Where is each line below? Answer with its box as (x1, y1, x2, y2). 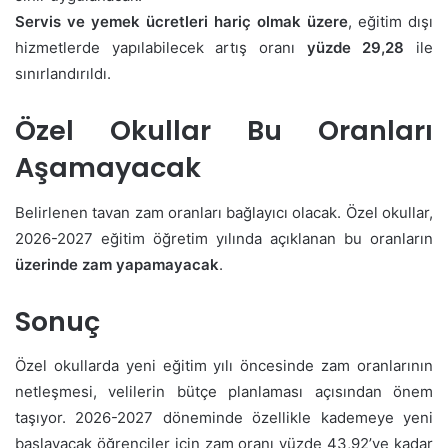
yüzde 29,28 (306, 38, 405, 58)
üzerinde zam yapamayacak (15, 254, 219, 274)
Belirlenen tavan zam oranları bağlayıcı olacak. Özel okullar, (15, 202, 433, 222)
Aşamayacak (15, 149, 201, 187)
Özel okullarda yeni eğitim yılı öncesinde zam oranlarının (15, 356, 433, 376)
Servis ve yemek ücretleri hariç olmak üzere (15, 12, 348, 32)
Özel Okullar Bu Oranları (15, 112, 433, 150)
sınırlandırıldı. (15, 64, 111, 84)
